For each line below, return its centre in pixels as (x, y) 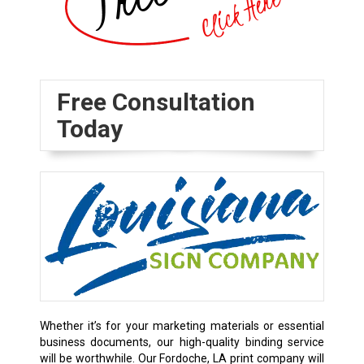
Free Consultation (156, 102)
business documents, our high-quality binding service (182, 342)
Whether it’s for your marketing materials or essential (182, 325)
